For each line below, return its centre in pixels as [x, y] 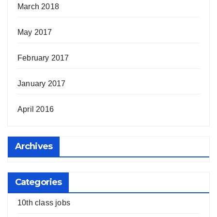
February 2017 [43, 58]
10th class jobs [44, 203]
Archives [34, 147]
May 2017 [35, 32]
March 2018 [38, 7]
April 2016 [36, 109]
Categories [38, 182]
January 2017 [42, 84]
